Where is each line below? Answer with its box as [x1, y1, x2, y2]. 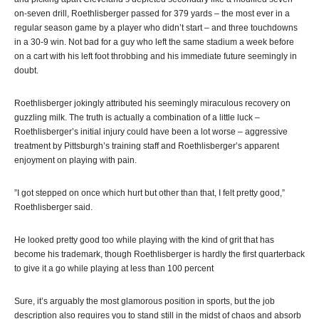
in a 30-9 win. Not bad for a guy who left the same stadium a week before [14, 37, 294, 47]
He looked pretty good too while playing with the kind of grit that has [14, 235, 274, 245]
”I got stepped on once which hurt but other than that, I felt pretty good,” [14, 188, 285, 198]
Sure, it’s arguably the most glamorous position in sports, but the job [14, 296, 275, 306]
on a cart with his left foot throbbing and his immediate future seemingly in [14, 51, 297, 61]
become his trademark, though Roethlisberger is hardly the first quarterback [14, 249, 305, 259]
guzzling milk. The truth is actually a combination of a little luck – [14, 113, 260, 122]
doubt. [14, 66, 38, 75]
